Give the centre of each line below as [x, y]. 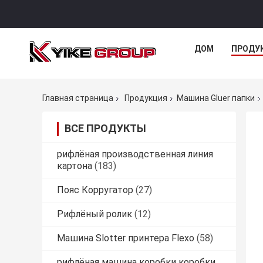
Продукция [146, 98]
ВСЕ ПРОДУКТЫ [105, 129]
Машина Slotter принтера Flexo [126, 238]
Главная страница [78, 98]
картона [75, 166]
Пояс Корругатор [95, 190]
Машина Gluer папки [216, 98]
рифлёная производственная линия [135, 154]
